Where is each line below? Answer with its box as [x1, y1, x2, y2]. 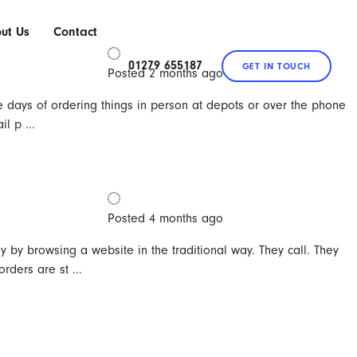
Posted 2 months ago [107, 66, 223, 80]
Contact [53, 25, 97, 39]
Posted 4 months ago [107, 211, 223, 226]
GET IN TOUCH [241, 61, 311, 72]
